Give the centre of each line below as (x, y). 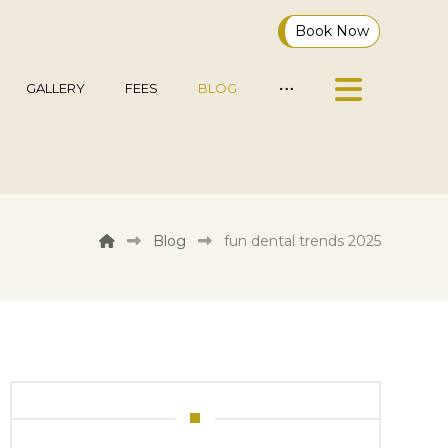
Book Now (332, 31)
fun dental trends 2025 (302, 241)
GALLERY (56, 88)
